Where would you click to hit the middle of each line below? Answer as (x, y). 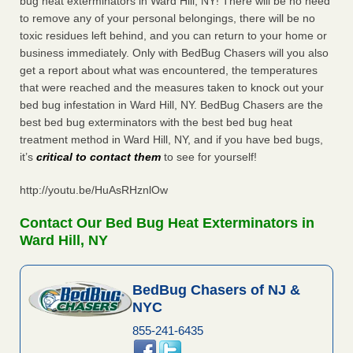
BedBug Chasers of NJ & (216, 290)
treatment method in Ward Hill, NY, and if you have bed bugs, (171, 140)
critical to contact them (98, 157)
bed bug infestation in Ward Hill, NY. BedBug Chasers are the (171, 105)
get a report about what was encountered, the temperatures (169, 71)
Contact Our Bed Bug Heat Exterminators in (167, 223)
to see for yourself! (209, 157)
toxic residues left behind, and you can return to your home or (173, 36)
